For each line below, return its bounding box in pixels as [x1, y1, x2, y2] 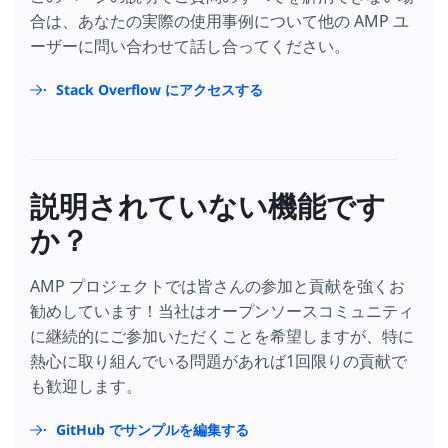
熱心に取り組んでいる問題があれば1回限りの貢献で [30, 349, 407, 372]
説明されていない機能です [30, 186, 386, 227]
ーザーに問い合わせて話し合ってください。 [30, 34, 350, 57]
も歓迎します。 [30, 374, 142, 397]
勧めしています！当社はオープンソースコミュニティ [30, 299, 414, 322]
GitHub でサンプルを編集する [56, 419, 249, 439]
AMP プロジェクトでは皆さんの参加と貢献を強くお [30, 274, 405, 297]
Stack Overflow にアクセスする [56, 79, 263, 99]
